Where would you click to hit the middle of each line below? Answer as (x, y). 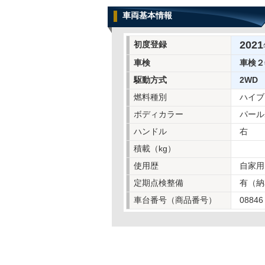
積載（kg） (155, 148)
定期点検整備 (159, 183)
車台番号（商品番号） (175, 200)
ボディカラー (159, 114)
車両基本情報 (147, 15)
